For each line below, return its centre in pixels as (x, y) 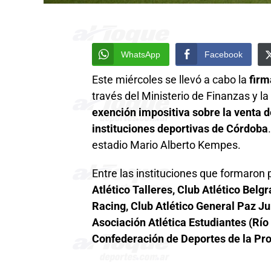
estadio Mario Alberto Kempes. (166, 145)
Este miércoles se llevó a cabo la (171, 80)
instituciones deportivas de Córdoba (180, 129)
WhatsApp (141, 54)
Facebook (224, 54)
